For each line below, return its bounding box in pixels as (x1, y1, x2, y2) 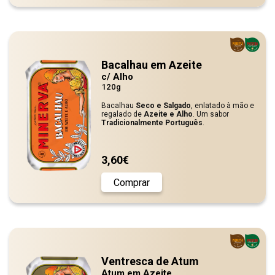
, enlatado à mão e (191, 101, 254, 110)
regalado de (101, 110, 142, 118)
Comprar (114, 176, 150, 188)
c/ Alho (101, 71, 133, 82)
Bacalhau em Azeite (101, 58, 202, 71)
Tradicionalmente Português (101, 118, 203, 127)
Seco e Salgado (136, 101, 191, 110)
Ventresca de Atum (101, 255, 199, 268)
